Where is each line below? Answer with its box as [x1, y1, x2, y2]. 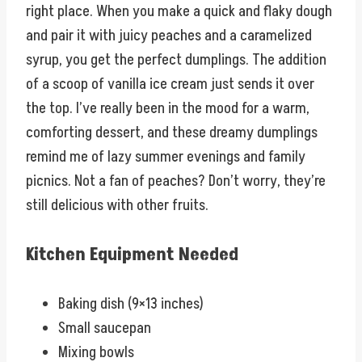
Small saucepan [58, 317, 151, 339]
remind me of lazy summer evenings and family [26, 146, 305, 168]
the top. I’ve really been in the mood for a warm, [26, 98, 309, 120]
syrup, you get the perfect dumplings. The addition [26, 49, 326, 71]
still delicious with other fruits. [26, 195, 208, 217]
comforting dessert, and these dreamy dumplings [26, 122, 318, 144]
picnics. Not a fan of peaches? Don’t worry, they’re [26, 170, 326, 192]
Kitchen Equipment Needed [26, 242, 238, 267]
